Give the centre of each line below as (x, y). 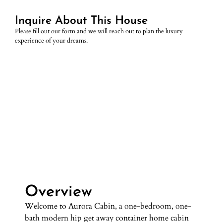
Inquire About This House (81, 21)
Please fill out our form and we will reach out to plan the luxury (99, 31)
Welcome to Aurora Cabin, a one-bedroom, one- (108, 206)
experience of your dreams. (51, 40)
